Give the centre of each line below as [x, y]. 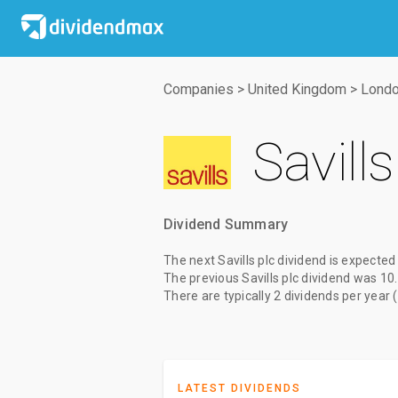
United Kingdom [297, 89]
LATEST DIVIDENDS [239, 388]
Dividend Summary [226, 224]
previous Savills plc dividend [270, 278]
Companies [199, 89]
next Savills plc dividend [258, 260]
